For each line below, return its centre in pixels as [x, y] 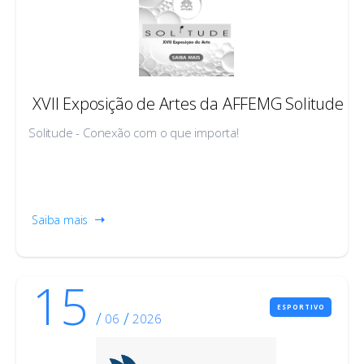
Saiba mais [60, 219]
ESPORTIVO [301, 306]
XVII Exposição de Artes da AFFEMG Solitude [188, 103]
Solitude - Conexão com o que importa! [134, 132]
